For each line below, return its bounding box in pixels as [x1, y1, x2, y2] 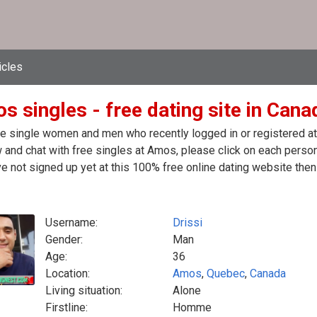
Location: [45, 267, 90, 280]
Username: [45, 216, 98, 229]
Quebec [207, 267, 245, 280]
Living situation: [45, 284, 122, 297]
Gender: [45, 233, 83, 246]
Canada [250, 267, 286, 280]
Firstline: [45, 301, 88, 314]
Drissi [173, 216, 202, 229]
